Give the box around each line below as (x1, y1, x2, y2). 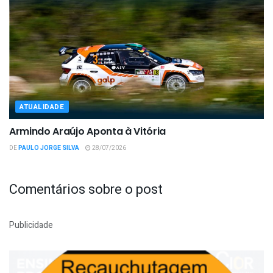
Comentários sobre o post (9, 179, 163, 199)
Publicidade (9, 218, 53, 232)
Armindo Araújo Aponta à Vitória (9, 124, 166, 138)
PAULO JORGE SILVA (18, 143, 79, 152)
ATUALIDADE (19, 101, 65, 112)
